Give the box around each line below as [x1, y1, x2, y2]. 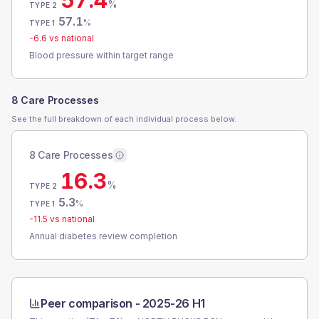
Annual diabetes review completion [29, 231, 177, 241]
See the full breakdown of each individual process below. [11, 114, 236, 124]
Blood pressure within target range [29, 50, 174, 61]
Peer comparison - [41, 296, 142, 310]
